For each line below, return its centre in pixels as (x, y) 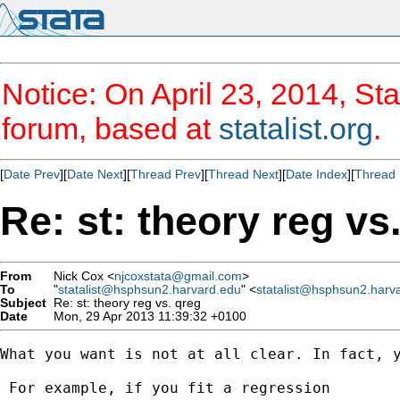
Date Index (317, 174)
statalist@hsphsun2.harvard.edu (150, 289)
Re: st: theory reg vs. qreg (124, 303)
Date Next (95, 174)
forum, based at (110, 129)
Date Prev (32, 174)
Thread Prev (166, 174)
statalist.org (296, 129)
